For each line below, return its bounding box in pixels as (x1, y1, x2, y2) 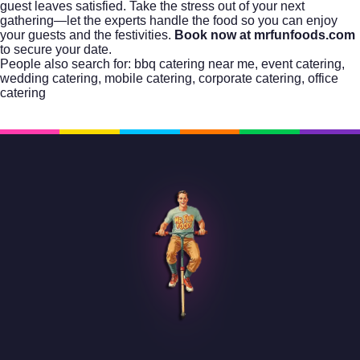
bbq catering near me (134, 56, 255, 71)
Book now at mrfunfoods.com (174, 27, 355, 42)
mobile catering (104, 71, 192, 85)
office (308, 71, 338, 85)
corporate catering (198, 71, 301, 85)
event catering (261, 56, 342, 71)
